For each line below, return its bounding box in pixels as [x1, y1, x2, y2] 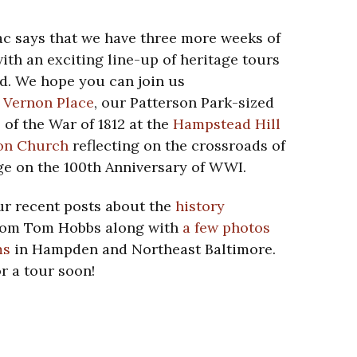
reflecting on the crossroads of [69, 136, 285, 155]
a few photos [182, 218, 270, 237]
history [175, 197, 225, 216]
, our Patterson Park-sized [94, 93, 274, 112]
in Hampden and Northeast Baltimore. [10, 240, 276, 259]
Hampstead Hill [173, 115, 280, 134]
